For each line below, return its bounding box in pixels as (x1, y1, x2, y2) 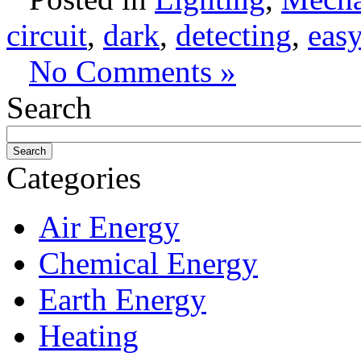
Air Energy (39, 209, 180, 244)
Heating (39, 317, 139, 353)
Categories (6, 160, 141, 195)
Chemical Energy (39, 245, 258, 280)
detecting (176, 17, 292, 52)
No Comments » (29, 53, 236, 89)
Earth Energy (39, 281, 206, 317)
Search (6, 89, 92, 125)
